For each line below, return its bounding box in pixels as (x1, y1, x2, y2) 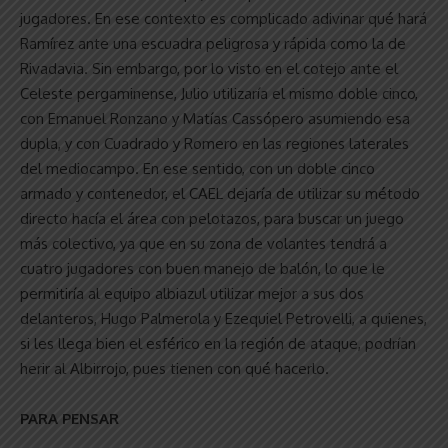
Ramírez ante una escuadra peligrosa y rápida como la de (20, 33, 406, 53)
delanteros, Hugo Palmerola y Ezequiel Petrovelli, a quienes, (20, 308, 427, 328)
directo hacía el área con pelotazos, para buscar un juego (20, 208, 404, 228)
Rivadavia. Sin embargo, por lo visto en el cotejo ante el (20, 58, 398, 78)
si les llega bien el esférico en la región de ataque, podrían (20, 333, 416, 353)
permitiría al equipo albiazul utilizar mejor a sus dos (20, 283, 364, 303)
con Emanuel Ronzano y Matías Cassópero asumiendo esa (20, 108, 410, 128)
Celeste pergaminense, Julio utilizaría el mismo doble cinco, (20, 83, 418, 103)
